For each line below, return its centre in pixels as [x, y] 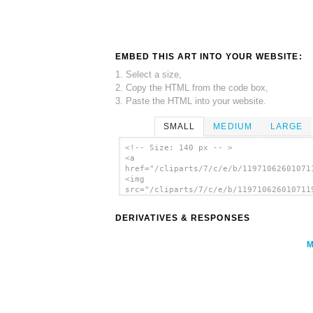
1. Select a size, [148, 74]
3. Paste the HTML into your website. [191, 101]
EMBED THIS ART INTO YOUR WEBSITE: [209, 56]
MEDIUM [233, 126]
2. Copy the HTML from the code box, [192, 87]
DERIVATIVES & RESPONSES [183, 218]
